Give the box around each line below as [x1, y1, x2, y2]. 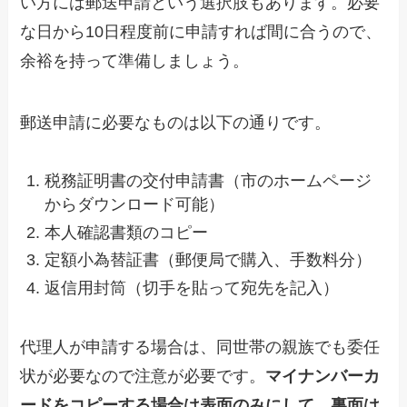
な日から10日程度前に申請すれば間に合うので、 [20, 22, 382, 41]
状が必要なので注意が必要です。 [20, 366, 266, 385]
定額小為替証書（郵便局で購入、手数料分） [45, 251, 372, 270]
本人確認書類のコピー [45, 223, 209, 242]
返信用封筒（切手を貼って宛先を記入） [45, 278, 340, 297]
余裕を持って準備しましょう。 [20, 51, 250, 70]
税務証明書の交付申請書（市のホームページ [45, 172, 372, 191]
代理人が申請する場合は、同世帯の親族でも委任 [20, 337, 381, 356]
